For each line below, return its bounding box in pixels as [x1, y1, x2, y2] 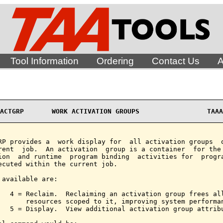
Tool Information [10, 56, 79, 66]
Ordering [96, 56, 134, 66]
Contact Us [151, 56, 200, 66]
